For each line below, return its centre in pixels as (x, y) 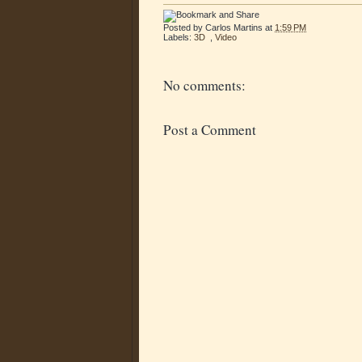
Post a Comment (210, 129)
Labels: (179, 37)
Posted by (184, 27)
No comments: (204, 85)
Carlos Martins (234, 27)
